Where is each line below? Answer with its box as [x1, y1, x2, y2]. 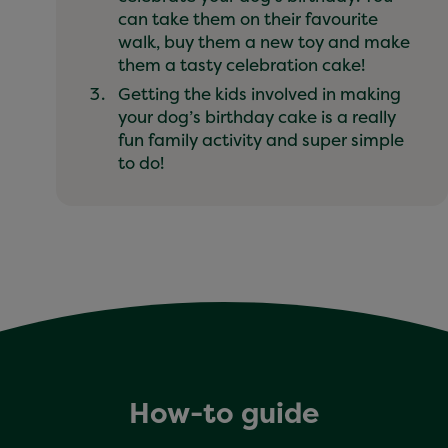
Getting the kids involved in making [117, 81, 401, 105]
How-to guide [129, 393, 319, 432]
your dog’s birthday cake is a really [117, 104, 396, 128]
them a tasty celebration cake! [117, 52, 373, 76]
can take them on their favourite [117, 6, 378, 30]
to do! [117, 150, 176, 174]
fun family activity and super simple [117, 127, 404, 151]
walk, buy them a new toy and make [117, 29, 410, 53]
